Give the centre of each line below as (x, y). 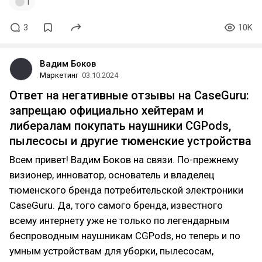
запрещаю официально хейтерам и (106, 111)
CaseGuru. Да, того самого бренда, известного (116, 205)
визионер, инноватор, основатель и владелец (112, 175)
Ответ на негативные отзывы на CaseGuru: (129, 95)
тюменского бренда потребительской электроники (126, 190)
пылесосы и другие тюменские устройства (130, 141)
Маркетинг (59, 75)
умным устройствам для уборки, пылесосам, (111, 251)
